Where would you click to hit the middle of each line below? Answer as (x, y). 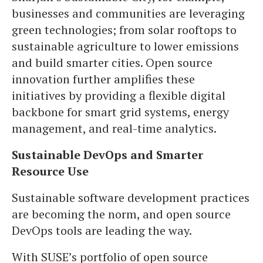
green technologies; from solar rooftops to (124, 30)
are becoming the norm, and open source (121, 214)
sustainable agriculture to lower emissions (125, 46)
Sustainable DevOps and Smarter (107, 155)
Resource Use (50, 171)
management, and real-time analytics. (114, 128)
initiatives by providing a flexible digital (119, 95)
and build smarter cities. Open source (112, 63)
